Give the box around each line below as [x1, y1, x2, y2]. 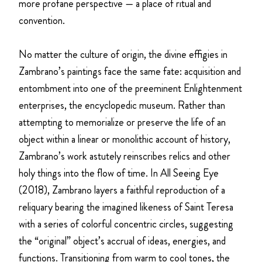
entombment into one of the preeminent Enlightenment [19, 80, 242, 96]
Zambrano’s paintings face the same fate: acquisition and [19, 63, 241, 79]
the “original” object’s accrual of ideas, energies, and [19, 233, 226, 249]
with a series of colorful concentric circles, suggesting [19, 216, 233, 232]
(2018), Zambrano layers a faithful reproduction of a [19, 182, 225, 198]
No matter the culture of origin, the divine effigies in [19, 46, 227, 62]
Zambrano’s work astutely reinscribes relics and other [19, 148, 230, 164]
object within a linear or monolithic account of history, [19, 131, 230, 147]
